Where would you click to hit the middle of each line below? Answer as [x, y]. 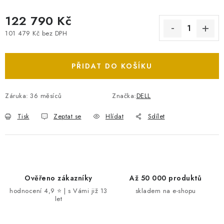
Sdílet [156, 116]
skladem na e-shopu [165, 191]
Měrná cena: [24, 43]
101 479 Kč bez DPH [36, 33]
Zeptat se [67, 116]
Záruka [16, 96]
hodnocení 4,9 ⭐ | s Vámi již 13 [58, 191]
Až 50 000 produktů [165, 178]
